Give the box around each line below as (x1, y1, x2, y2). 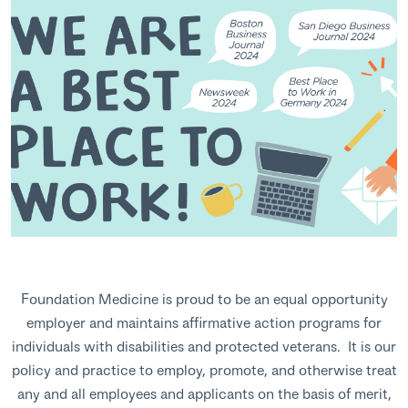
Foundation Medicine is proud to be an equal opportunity (20, 290, 388, 308)
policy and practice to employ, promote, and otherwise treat (11, 361, 397, 379)
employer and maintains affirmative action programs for (26, 313, 382, 331)
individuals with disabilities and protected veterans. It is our (12, 337, 396, 355)
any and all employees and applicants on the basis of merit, (16, 384, 392, 403)
